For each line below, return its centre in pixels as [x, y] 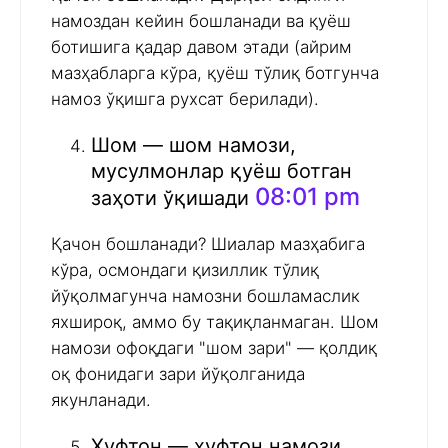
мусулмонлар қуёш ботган [221, 171]
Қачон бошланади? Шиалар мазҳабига [208, 244]
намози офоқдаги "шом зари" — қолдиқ [214, 348]
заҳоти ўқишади [173, 198]
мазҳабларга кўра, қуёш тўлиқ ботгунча [215, 73]
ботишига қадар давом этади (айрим [201, 47]
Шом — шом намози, [193, 145]
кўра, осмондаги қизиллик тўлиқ [185, 270]
